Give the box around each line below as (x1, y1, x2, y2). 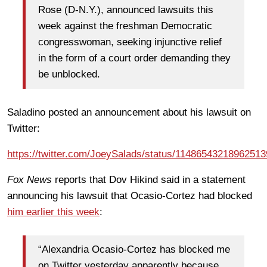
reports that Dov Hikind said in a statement (52, 173, 246, 185)
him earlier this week (7, 206, 100, 218)
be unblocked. (38, 69, 100, 80)
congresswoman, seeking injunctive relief (38, 36, 222, 48)
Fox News (7, 173, 52, 185)
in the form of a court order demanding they (38, 52, 231, 64)
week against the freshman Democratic (38, 20, 212, 32)
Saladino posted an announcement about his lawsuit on (7, 106, 251, 118)
